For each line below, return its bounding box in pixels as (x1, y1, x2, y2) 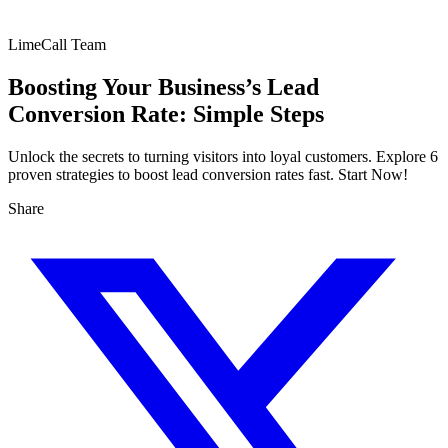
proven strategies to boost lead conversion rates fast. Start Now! (8, 165, 408, 183)
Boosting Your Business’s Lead (8, 73, 319, 100)
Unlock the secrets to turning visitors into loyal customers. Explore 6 (8, 147, 438, 165)
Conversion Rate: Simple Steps (8, 100, 324, 127)
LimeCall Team (8, 36, 106, 53)
